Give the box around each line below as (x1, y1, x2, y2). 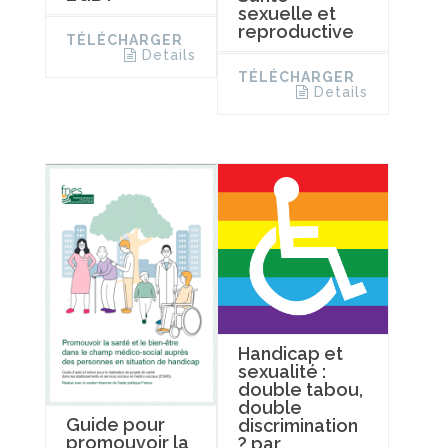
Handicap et (237, 342, 343, 364)
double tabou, (237, 378, 363, 400)
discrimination (237, 414, 358, 436)
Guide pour (66, 413, 165, 435)
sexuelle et (237, 2, 336, 24)
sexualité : (237, 360, 326, 382)
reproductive (237, 20, 354, 42)
